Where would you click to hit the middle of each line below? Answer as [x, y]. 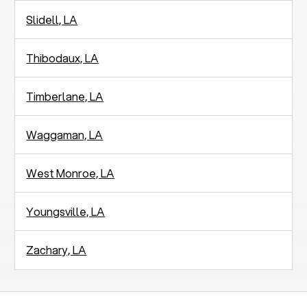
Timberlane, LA [65, 96]
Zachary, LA [57, 249]
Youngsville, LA [66, 211]
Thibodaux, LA [63, 58]
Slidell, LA [52, 19]
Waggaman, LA [65, 134]
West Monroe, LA [71, 173]
